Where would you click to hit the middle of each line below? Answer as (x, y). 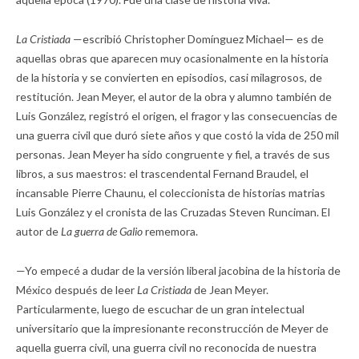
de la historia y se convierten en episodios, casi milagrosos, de (169, 78)
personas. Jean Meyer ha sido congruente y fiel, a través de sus (173, 155)
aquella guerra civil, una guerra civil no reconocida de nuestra (166, 348)
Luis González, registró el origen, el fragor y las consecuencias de (177, 116)
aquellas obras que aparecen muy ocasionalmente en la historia (172, 58)
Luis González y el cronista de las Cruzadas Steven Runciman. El (173, 212)
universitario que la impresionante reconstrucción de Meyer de (172, 329)
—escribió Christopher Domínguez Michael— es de (197, 39)
